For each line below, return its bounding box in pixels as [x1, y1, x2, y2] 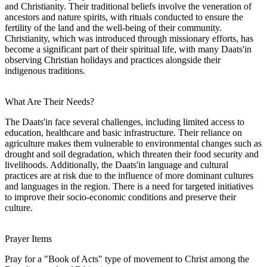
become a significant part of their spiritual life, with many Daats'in [5, 44, 252, 54]
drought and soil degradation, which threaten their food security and [5, 148, 259, 159]
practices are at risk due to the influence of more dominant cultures [5, 170, 253, 181]
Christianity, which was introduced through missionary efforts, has [5, 33, 253, 44]
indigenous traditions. [5, 65, 85, 76]
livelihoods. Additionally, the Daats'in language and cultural [5, 159, 228, 170]
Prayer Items [5, 233, 52, 244]
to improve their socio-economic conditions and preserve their [5, 191, 236, 202]
